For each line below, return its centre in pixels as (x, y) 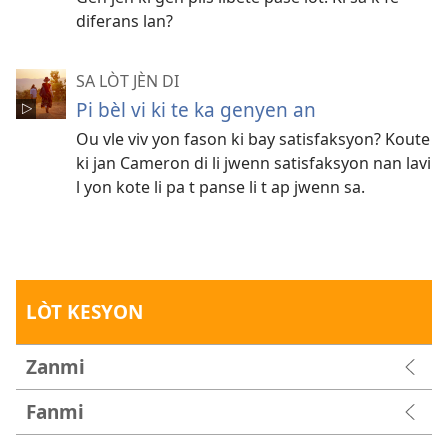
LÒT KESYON (85, 311)
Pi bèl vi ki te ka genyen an (196, 109)
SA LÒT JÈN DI (127, 80)
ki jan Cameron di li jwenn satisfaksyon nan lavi (253, 162)
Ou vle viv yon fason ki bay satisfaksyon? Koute (253, 138)
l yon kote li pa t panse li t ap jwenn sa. (220, 186)
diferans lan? (124, 20)
